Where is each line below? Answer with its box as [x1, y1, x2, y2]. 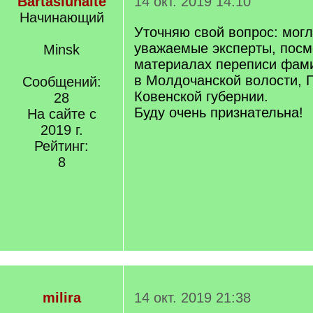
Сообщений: [22, 74, 101, 89]
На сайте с [27, 106, 96, 122]
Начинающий [19, 10, 104, 25]
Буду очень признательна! [134, 105, 303, 120]
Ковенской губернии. [134, 89, 268, 104]
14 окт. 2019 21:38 [134, 290, 251, 305]
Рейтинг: [34, 138, 89, 154]
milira [42, 290, 81, 305]
